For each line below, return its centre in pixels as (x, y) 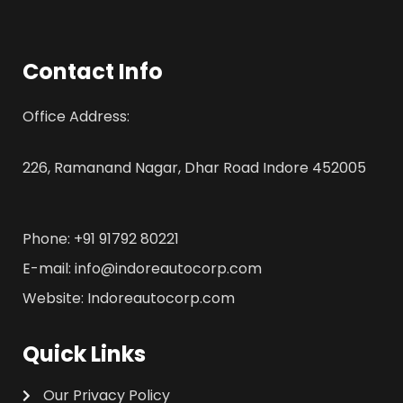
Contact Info (93, 72)
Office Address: (76, 116)
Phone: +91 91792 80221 (101, 239)
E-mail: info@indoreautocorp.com (142, 269)
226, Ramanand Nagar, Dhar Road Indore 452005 (194, 168)
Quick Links (84, 354)
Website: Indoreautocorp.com (129, 298)
